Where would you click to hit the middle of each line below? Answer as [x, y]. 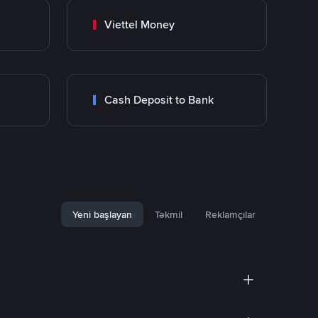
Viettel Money [139, 24]
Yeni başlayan [102, 214]
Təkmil [169, 214]
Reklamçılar [230, 214]
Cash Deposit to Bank [159, 100]
